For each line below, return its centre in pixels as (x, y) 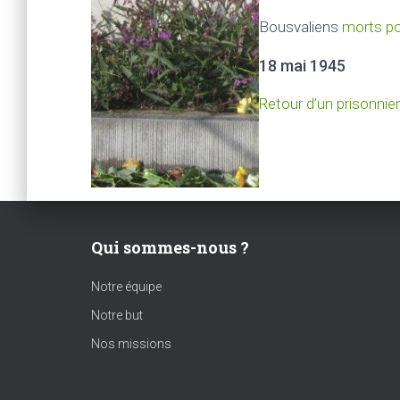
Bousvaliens (300, 27)
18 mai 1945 (302, 66)
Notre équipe (126, 287)
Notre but (117, 316)
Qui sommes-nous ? (170, 248)
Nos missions (131, 344)
